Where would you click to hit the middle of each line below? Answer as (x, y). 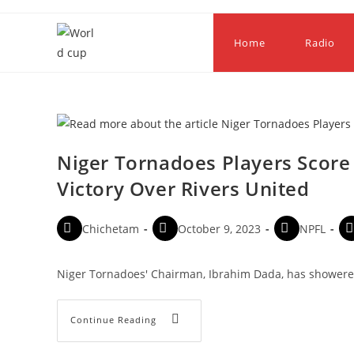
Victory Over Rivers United (183, 188)
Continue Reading (113, 319)
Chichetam (111, 228)
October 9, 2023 (219, 228)
